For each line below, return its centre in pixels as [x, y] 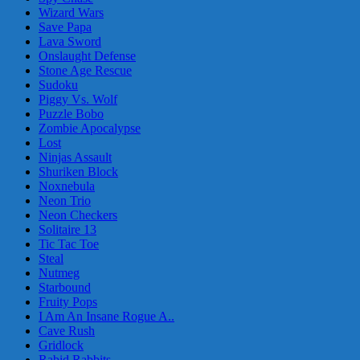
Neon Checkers [78, 215]
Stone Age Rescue [85, 70]
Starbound [65, 287]
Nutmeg [59, 272]
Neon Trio [65, 200]
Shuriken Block [78, 171]
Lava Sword [70, 41]
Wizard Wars [71, 12]
